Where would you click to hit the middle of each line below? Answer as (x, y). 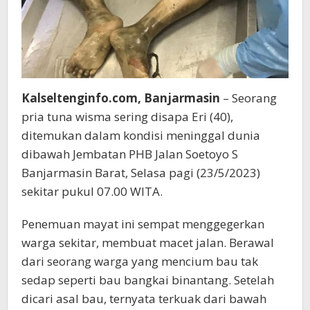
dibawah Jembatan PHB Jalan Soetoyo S (130, 154)
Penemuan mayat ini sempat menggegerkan (143, 224)
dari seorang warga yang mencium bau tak (140, 261)
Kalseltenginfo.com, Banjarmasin (122, 98)
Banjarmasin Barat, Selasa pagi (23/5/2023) (141, 172)
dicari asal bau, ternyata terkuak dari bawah (144, 298)
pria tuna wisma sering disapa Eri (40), (127, 116)
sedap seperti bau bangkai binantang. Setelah (148, 280)
